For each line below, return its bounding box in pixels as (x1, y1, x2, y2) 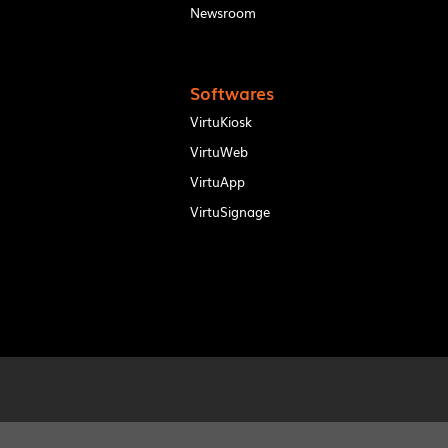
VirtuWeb (189, 141, 248, 161)
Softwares (189, 79, 274, 105)
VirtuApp (189, 171, 245, 191)
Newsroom (189, 2, 256, 22)
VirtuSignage (189, 201, 270, 221)
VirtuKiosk (189, 111, 252, 131)
